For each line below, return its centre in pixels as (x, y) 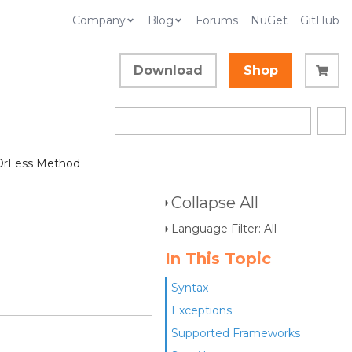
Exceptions (202, 310)
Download (168, 70)
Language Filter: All (224, 229)
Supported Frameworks (236, 333)
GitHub (320, 20)
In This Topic (218, 258)
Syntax (190, 288)
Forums (217, 20)
